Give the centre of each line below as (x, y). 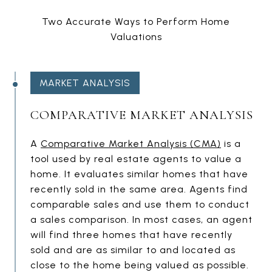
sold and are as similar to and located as (133, 250)
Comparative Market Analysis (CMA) (131, 144)
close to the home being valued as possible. (140, 265)
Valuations (136, 37)
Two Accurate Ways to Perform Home (136, 22)
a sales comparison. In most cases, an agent (141, 219)
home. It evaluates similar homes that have (139, 174)
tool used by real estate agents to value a (136, 159)
